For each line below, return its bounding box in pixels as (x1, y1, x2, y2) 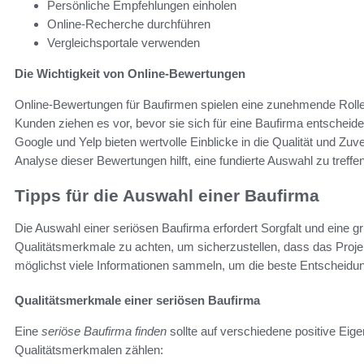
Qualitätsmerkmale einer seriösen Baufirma (15, 293, 260, 308)
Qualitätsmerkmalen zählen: (15, 343, 163, 357)
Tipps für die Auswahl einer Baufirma (15, 185, 319, 205)
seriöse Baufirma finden (41, 324, 167, 339)
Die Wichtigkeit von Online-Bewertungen (15, 66, 245, 80)
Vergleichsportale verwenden (47, 35, 200, 50)
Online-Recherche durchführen (47, 16, 210, 31)
